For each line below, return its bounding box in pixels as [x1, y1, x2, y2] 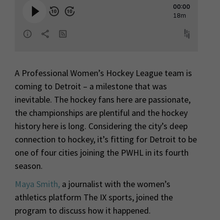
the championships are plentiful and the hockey [15, 107, 188, 118]
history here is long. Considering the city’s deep [15, 120, 188, 132]
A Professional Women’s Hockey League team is [15, 67, 192, 79]
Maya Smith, [15, 178, 60, 190]
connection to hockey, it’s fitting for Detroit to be [15, 133, 197, 145]
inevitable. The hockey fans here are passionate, [15, 93, 191, 105]
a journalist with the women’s [60, 178, 170, 190]
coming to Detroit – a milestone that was [15, 80, 167, 92]
